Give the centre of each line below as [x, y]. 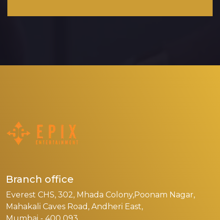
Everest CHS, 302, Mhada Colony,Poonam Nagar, [100, 195]
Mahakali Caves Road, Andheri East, [74, 207]
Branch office [40, 179]
